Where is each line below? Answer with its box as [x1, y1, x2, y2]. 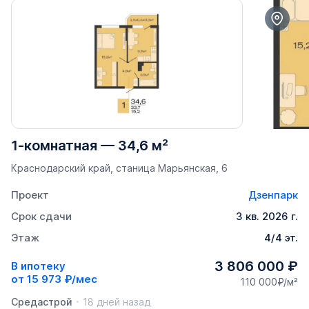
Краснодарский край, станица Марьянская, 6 [11, 161, 228, 174]
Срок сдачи [11, 209, 72, 223]
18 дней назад [83, 295, 150, 308]
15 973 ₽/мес [27, 272, 97, 286]
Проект [11, 188, 49, 201]
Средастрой [11, 295, 72, 308]
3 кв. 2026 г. [236, 209, 298, 223]
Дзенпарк [248, 188, 298, 201]
